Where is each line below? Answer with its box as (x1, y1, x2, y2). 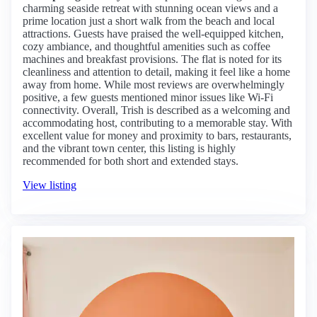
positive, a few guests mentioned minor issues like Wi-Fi (23, 91, 273, 103)
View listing (23, 179, 76, 191)
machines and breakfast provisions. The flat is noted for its (23, 53, 282, 65)
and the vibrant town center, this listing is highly (23, 142, 236, 154)
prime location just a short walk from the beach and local (23, 15, 275, 27)
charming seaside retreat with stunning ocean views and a (23, 2, 278, 14)
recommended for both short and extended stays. (23, 155, 238, 167)
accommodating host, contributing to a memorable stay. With (23, 117, 292, 129)
